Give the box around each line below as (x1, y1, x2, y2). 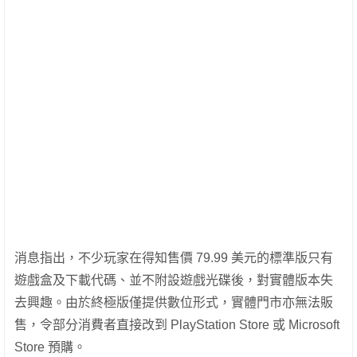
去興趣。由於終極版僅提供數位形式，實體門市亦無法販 (14, 296, 333, 310)
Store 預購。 (14, 340, 86, 355)
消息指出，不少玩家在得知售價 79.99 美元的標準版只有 (14, 251, 333, 265)
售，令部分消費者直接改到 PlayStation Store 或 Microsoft (14, 318, 339, 332)
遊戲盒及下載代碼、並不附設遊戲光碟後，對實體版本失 (14, 273, 333, 288)
